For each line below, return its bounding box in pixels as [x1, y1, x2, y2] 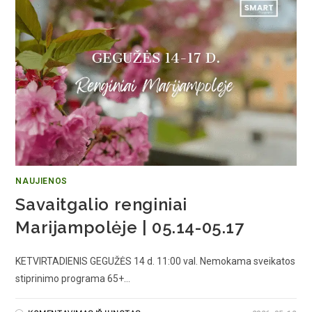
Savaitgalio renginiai [15, 194, 188, 215]
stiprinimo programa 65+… [15, 273, 131, 285]
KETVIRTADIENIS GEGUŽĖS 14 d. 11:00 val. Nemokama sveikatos [15, 256, 296, 267]
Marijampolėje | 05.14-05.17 [15, 217, 244, 238]
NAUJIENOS [15, 176, 68, 187]
